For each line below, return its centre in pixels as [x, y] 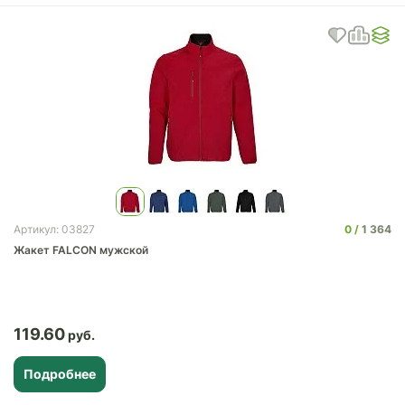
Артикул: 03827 [54, 229]
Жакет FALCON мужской [81, 250]
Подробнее [60, 374]
